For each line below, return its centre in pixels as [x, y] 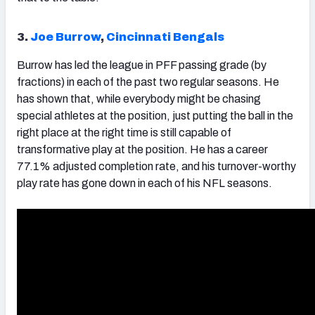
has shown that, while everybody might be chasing [139, 99]
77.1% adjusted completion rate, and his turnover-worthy [156, 167]
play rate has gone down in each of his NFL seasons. [144, 184]
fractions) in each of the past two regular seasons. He [148, 82]
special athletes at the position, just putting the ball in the [155, 116]
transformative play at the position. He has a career [142, 150]
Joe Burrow [65, 37]
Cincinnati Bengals [165, 37]
